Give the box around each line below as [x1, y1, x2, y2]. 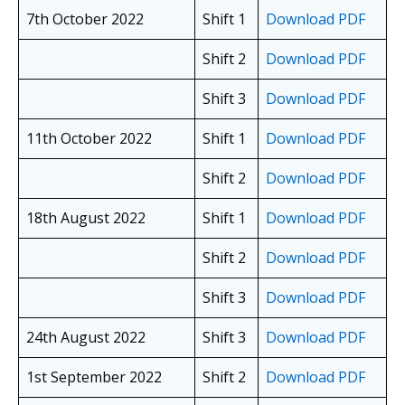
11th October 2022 [26, 128, 152, 149]
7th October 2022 [26, 9, 144, 30]
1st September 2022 [26, 367, 162, 388]
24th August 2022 [26, 327, 146, 348]
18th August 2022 [26, 208, 146, 229]
